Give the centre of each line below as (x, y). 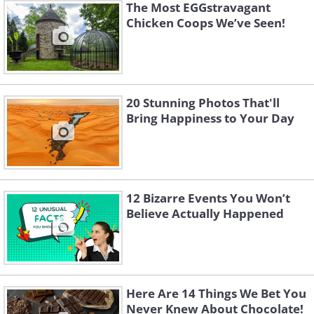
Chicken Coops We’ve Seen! (206, 23)
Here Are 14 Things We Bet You (216, 294)
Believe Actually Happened (205, 214)
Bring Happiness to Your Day (210, 118)
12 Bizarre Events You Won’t (208, 198)
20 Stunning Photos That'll (203, 103)
